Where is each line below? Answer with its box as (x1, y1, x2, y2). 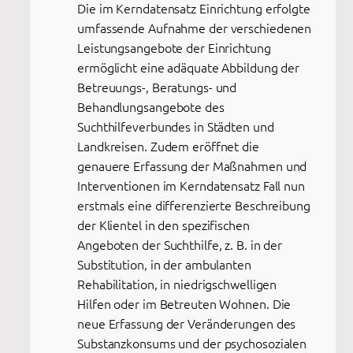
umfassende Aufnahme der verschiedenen (77, 18, 312, 36)
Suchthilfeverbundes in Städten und (77, 117, 274, 135)
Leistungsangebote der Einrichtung (77, 38, 271, 56)
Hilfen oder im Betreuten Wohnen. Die (77, 294, 292, 312)
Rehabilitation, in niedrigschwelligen (77, 274, 277, 292)
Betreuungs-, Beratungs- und (77, 77, 237, 95)
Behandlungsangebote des (77, 97, 225, 115)
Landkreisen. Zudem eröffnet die (77, 136, 259, 154)
